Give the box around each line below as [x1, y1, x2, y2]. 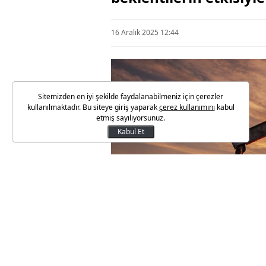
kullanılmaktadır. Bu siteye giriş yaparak [27, 102, 159, 112]
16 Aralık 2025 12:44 [111, 27, 179, 38]
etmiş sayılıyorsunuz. [96, 113, 165, 123]
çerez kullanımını [159, 102, 215, 112]
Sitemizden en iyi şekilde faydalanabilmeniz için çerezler [38, 91, 223, 102]
